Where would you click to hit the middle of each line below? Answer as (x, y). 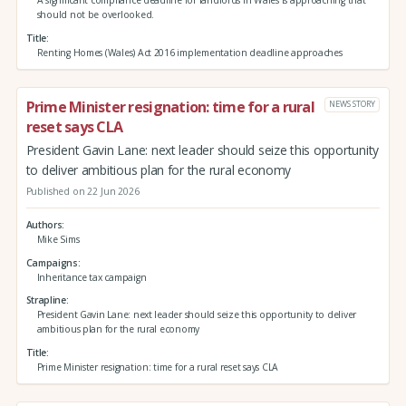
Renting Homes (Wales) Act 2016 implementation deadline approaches (189, 52)
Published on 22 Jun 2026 (82, 192)
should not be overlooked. (96, 15)
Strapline (46, 300)
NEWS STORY (352, 104)
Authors (44, 224)
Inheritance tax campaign (92, 277)
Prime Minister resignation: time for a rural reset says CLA (158, 367)
